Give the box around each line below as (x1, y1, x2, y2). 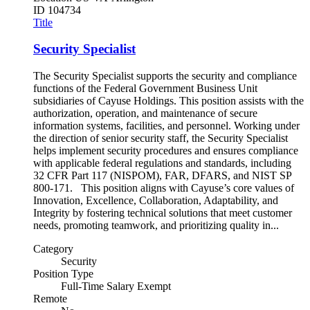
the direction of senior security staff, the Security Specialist (33, 132, 288, 144)
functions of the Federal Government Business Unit (33, 82, 257, 94)
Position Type (33, 268, 93, 280)
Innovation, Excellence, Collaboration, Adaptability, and (33, 194, 278, 206)
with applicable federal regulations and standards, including (33, 157, 291, 169)
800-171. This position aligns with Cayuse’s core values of (33, 182, 294, 194)
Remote (33, 293, 67, 304)
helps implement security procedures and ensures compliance (33, 145, 298, 156)
